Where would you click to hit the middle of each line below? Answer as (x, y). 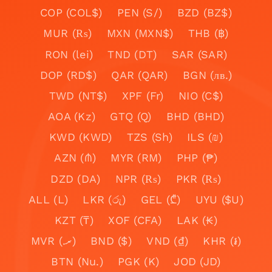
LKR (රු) (104, 199)
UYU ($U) (219, 199)
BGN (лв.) (208, 75)
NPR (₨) (138, 178)
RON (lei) (69, 54)
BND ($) (111, 241)
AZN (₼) (75, 158)
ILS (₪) (205, 137)
